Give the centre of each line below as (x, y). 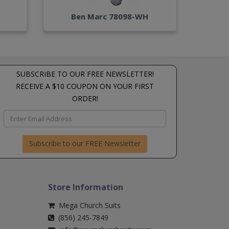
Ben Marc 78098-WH (110, 16)
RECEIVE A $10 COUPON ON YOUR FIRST (85, 86)
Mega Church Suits (87, 205)
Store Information (85, 187)
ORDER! (85, 98)
